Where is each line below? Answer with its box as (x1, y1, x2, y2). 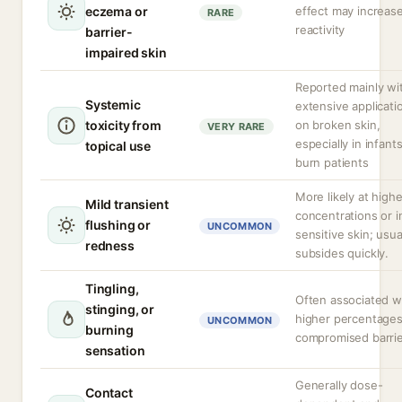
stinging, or (85, 301, 154, 317)
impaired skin (85, 45, 167, 60)
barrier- (85, 24, 133, 39)
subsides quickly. (295, 246, 389, 260)
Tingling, (85, 281, 139, 296)
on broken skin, (295, 118, 380, 132)
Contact (85, 385, 133, 400)
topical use (85, 138, 152, 153)
